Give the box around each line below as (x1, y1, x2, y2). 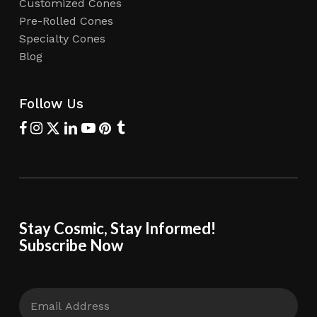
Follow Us (18, 96, 83, 113)
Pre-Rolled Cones (18, 14, 113, 28)
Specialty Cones (18, 32, 105, 46)
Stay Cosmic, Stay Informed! (18, 219, 216, 238)
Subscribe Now (18, 236, 123, 255)
